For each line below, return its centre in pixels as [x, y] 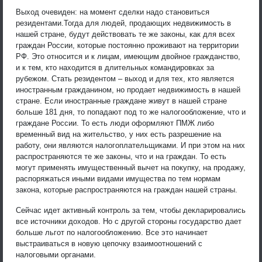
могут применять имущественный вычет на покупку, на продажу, [131, 167]
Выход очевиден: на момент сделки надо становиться [113, 12]
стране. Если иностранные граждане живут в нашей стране [121, 101]
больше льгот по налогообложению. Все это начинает [112, 232]
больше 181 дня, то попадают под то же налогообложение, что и [131, 112]
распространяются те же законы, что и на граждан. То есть [121, 156]
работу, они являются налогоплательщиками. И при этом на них [130, 145]
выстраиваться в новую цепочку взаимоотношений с [109, 243]
